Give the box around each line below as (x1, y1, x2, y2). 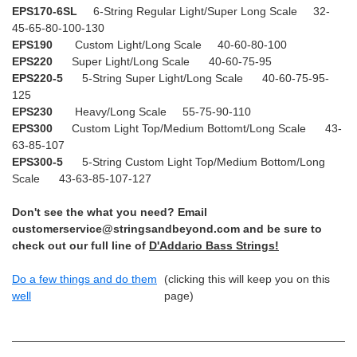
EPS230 (12, 105, 53, 119)
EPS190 (12, 38, 53, 52)
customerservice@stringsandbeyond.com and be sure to (12, 222, 322, 236)
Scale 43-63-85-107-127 (12, 172, 151, 186)
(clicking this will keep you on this (164, 273, 331, 286)
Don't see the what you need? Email (12, 206, 207, 219)
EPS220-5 (12, 72, 63, 85)
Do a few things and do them (12, 273, 157, 286)
